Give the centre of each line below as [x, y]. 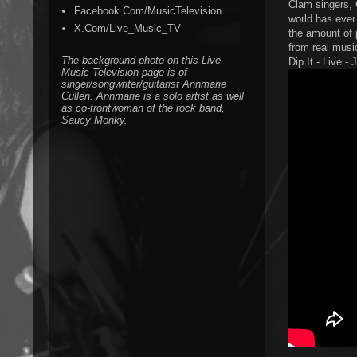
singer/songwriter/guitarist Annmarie [144, 84]
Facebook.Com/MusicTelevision [148, 11]
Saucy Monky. [94, 120]
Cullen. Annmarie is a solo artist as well [153, 96]
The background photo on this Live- [143, 60]
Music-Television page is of [124, 72]
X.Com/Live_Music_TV [128, 28]
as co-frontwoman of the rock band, [143, 108]
